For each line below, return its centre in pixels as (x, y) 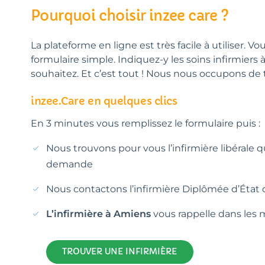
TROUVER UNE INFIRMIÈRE (120, 252)
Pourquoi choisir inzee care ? (130, 16)
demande (70, 164)
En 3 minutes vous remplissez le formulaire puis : (146, 123)
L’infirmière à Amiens (98, 214)
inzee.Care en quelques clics (104, 101)
